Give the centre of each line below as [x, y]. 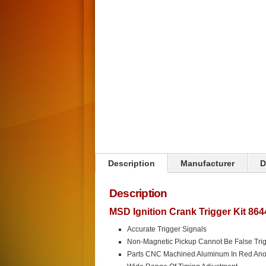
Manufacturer [208, 163]
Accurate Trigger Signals [167, 229]
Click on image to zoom [139, 70]
